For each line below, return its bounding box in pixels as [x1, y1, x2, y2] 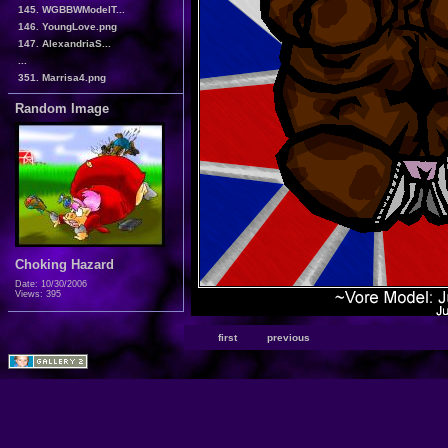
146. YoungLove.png [18, 20, 117, 32]
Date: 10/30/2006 [15, 278, 87, 289]
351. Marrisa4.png [18, 71, 106, 83]
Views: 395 [15, 288, 61, 299]
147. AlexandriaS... [18, 37, 111, 49]
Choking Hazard [15, 256, 114, 272]
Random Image [15, 100, 109, 116]
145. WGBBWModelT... [18, 3, 125, 15]
